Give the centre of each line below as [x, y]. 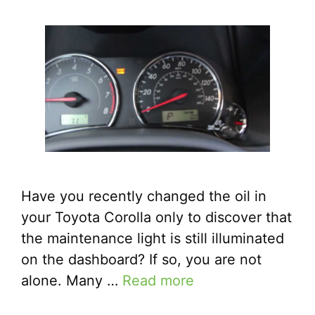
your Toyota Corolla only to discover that [156, 218]
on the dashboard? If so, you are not [141, 260]
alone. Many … [72, 281]
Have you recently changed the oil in [144, 197]
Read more [158, 281]
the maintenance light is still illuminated [153, 239]
